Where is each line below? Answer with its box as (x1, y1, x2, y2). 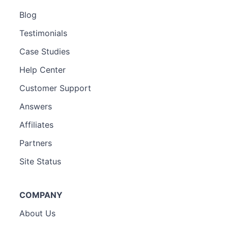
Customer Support (19, 82, 91, 93)
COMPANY (19, 189, 63, 200)
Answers (19, 101, 52, 111)
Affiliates (19, 119, 53, 130)
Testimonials (19, 27, 67, 38)
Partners (19, 137, 52, 148)
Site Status (19, 156, 61, 166)
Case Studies (19, 46, 70, 56)
